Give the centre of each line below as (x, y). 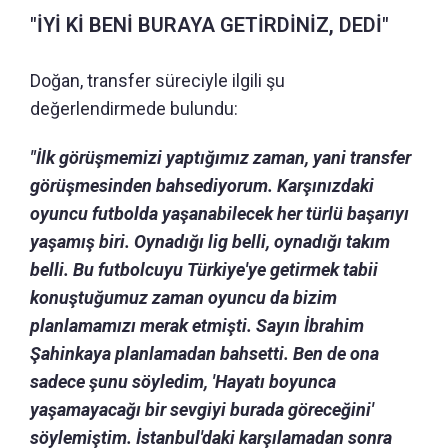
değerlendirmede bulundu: (134, 108)
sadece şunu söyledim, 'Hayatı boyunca (183, 381)
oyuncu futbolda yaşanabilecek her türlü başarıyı (219, 213)
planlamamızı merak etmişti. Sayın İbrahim (197, 325)
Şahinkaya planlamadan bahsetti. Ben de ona (204, 353)
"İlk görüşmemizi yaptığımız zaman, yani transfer (220, 157)
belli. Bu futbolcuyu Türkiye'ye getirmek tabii (204, 269)
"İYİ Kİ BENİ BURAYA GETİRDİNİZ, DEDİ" (209, 24)
